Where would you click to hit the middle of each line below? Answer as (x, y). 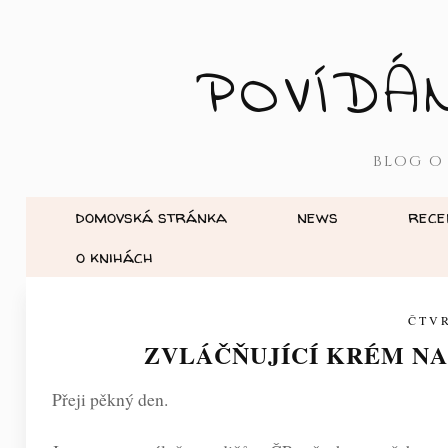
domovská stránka (151, 216)
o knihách (114, 256)
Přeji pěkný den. (110, 399)
